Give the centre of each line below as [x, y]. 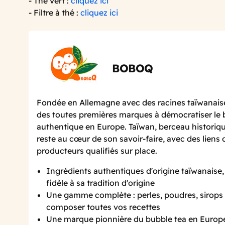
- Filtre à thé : [54, 12]
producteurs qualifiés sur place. [97, 151]
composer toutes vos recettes [103, 207]
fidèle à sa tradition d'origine [101, 183]
